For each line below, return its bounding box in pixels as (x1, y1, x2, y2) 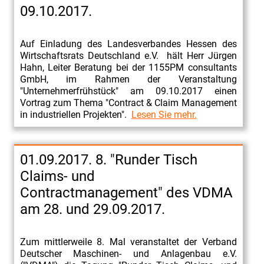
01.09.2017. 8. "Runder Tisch (19, 151, 197, 168)
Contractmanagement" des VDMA (19, 184, 233, 201)
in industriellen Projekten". (19, 108, 131, 120)
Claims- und (19, 167, 95, 184)
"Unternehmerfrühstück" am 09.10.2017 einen (19, 85, 237, 97)
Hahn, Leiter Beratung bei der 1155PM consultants (19, 61, 237, 73)
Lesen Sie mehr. (131, 108, 197, 120)
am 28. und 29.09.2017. (19, 200, 165, 217)
